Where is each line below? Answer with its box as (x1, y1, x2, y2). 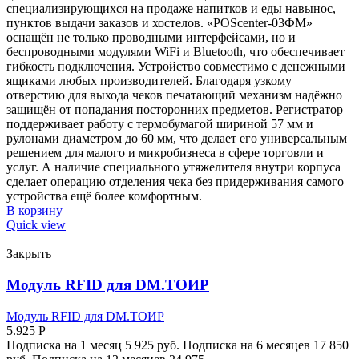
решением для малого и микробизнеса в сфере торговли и (6, 146, 324, 160)
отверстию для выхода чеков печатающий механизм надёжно (6, 88, 342, 103)
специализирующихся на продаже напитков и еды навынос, (6, 2, 336, 16)
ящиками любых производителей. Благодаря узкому (6, 74, 292, 88)
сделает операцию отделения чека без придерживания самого (6, 175, 344, 189)
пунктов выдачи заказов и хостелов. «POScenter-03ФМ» (6, 16, 313, 30)
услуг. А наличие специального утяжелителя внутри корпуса (6, 160, 341, 175)
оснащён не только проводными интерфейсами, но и (6, 30, 296, 45)
